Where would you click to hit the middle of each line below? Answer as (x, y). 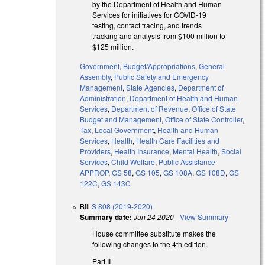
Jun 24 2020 (154, 216)
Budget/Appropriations (159, 66)
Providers (96, 151)
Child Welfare (133, 161)
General (212, 66)
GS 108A (178, 172)
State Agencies (151, 87)
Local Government (125, 130)
